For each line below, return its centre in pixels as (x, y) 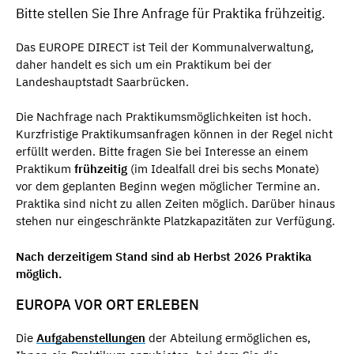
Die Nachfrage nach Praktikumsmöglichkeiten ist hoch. (164, 117)
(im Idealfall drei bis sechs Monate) (223, 169)
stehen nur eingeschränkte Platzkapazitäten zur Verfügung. (177, 221)
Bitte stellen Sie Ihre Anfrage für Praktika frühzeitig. (171, 14)
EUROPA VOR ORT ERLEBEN (107, 304)
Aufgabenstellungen (91, 338)
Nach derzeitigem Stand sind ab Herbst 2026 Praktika (164, 256)
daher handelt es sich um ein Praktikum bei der (144, 64)
